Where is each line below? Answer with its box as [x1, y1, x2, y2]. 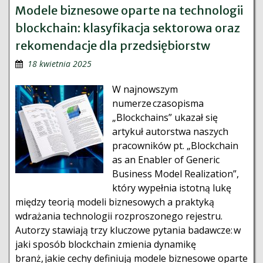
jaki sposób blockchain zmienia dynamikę [15, 238, 196, 251]
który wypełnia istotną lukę [112, 181, 231, 194]
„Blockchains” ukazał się [112, 111, 218, 124]
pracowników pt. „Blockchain [112, 139, 238, 152]
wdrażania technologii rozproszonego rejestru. [15, 210, 222, 222]
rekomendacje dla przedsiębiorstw [15, 38, 210, 53]
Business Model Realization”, [112, 167, 239, 180]
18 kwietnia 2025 [28, 58, 92, 69]
